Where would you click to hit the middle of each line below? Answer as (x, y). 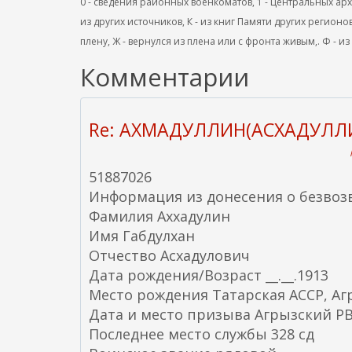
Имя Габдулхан (142, 236)
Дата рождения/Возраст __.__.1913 (209, 275)
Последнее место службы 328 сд (202, 334)
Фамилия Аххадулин (159, 216)
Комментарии (165, 77)
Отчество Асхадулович (169, 255)
